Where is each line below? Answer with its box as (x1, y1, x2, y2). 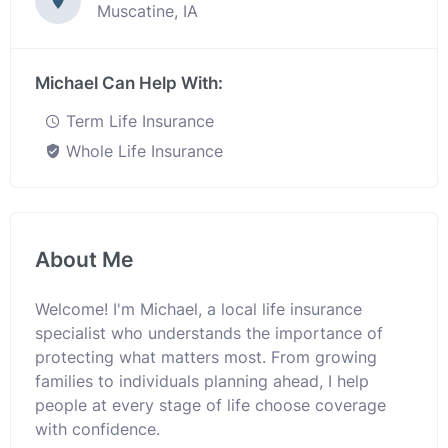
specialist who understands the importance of (35, 323, 383, 343)
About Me (35, 247, 133, 272)
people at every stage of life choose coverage (35, 395, 386, 415)
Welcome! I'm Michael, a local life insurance (35, 299, 362, 319)
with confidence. (35, 419, 160, 439)
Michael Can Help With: (35, 73, 223, 93)
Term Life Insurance (61, 111, 214, 131)
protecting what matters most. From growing (35, 347, 377, 367)
